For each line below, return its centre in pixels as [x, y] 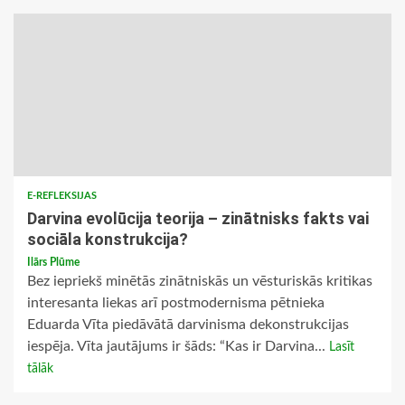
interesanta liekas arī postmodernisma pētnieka [176, 303]
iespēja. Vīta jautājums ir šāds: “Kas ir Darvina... [178, 347]
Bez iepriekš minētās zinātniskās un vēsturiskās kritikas [200, 282]
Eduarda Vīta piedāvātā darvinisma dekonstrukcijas [188, 325]
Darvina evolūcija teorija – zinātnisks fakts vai [198, 219]
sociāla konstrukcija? [108, 240]
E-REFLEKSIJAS [62, 196]
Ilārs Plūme [53, 263]
